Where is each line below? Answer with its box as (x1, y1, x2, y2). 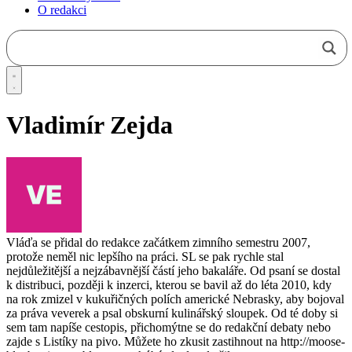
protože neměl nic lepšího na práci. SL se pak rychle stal (6, 249, 284, 263)
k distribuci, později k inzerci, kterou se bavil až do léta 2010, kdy (6, 277, 332, 291)
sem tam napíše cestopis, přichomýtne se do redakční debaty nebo (6, 320, 331, 334)
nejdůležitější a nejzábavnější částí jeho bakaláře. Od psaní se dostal (6, 263, 340, 277)
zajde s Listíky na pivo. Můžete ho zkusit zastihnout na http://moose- (6, 334, 345, 348)
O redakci (38, 2, 86, 16)
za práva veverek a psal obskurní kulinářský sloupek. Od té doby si (6, 306, 338, 320)
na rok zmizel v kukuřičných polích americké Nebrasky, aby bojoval (6, 291, 344, 306)
